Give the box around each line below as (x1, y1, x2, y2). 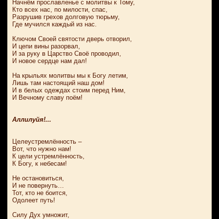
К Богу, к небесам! (12, 160, 67, 167)
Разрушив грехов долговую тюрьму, (12, 13, 120, 21)
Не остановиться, (12, 175, 64, 182)
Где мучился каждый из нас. (12, 21, 97, 28)
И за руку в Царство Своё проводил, (12, 50, 121, 57)
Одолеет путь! (12, 197, 55, 204)
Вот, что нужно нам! (12, 145, 71, 153)
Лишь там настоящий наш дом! (12, 79, 105, 87)
